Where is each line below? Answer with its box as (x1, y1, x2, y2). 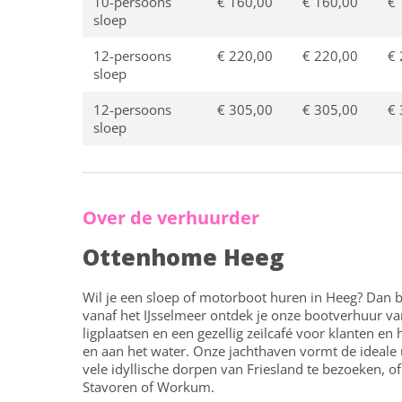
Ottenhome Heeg (83, 241, 284, 273)
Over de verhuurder (83, 205, 259, 231)
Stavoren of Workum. (83, 378, 214, 397)
